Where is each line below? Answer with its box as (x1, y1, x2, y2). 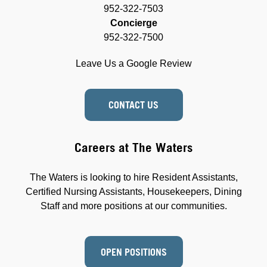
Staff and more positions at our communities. (40, 200, 227, 211)
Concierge (110, 17, 157, 28)
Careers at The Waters (74, 139, 193, 155)
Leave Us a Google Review (75, 58, 192, 69)
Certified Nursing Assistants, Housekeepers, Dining (25, 186, 242, 197)
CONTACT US (108, 98, 159, 111)
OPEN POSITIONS (100, 246, 167, 258)
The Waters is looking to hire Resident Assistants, (29, 172, 238, 182)
